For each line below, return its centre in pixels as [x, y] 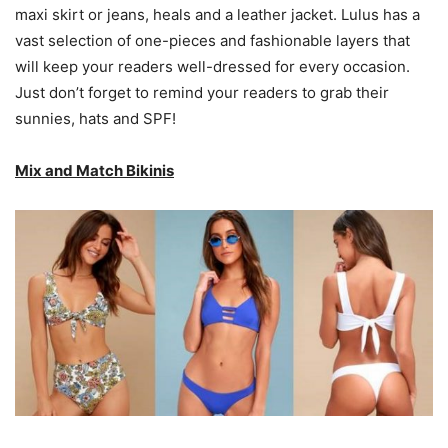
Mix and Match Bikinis [94, 171]
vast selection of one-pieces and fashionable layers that [212, 41]
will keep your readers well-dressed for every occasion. [212, 67]
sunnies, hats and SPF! [95, 119]
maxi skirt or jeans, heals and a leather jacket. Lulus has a [217, 15]
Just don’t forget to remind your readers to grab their [202, 93]
